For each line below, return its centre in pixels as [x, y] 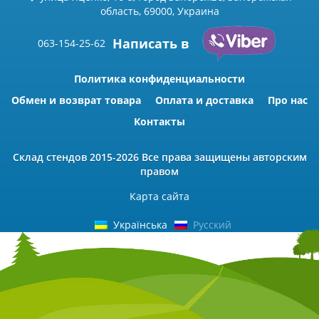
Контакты [159, 121]
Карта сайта [159, 196]
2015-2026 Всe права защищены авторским [197, 157]
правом [159, 171]
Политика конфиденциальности [159, 78]
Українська [140, 224]
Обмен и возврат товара [76, 100]
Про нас [288, 100]
